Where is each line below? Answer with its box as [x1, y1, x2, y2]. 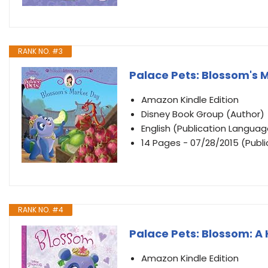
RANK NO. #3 [18, 46, 63, 56]
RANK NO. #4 [18, 205, 63, 215]
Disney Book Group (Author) [141, 108, 264, 120]
